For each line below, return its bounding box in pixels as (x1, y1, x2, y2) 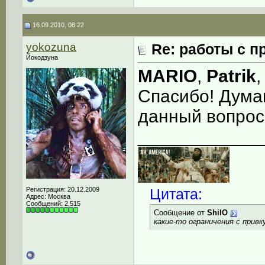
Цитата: (150, 186, 202, 203)
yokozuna (26, 41, 76, 53)
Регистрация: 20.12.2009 (26, 186, 99, 193)
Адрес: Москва (26, 193, 70, 200)
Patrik (206, 66, 256, 86)
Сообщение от (154, 208, 207, 218)
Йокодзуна (26, 54, 58, 61)
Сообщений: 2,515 (26, 200, 80, 207)
